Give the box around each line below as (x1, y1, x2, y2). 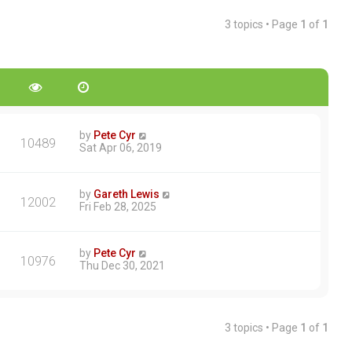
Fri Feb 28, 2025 (79, 200, 156, 214)
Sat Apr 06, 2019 (79, 141, 162, 155)
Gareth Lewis (93, 188, 159, 201)
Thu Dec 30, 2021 (79, 259, 165, 273)
